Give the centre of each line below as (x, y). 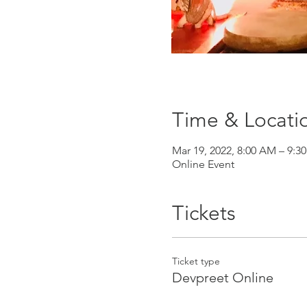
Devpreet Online (222, 278)
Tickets (204, 213)
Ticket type (196, 261)
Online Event (203, 164)
